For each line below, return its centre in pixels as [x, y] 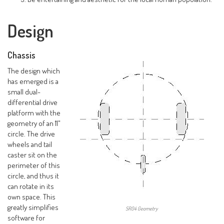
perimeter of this [34, 165]
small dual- [24, 91]
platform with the [34, 112]
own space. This [32, 196]
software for [26, 217]
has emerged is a [33, 81]
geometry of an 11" [34, 123]
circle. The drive [31, 133]
